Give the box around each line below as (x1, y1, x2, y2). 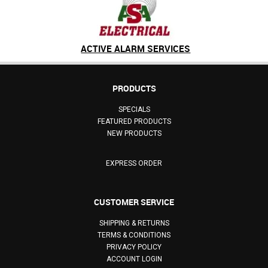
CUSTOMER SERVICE (94, 196, 174, 208)
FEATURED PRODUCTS (97, 117, 171, 126)
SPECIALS (118, 105, 150, 114)
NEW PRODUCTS (106, 129, 162, 138)
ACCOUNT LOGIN (106, 254, 162, 263)
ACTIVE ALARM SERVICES (81, 42, 191, 54)
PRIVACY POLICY (106, 242, 162, 251)
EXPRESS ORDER (106, 159, 162, 167)
